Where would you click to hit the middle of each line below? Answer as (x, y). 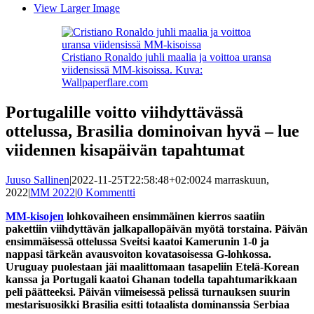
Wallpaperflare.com (105, 82)
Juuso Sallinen (37, 179)
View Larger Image (77, 8)
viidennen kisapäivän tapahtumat (125, 150)
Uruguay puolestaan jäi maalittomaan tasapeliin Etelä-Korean (152, 266)
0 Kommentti (106, 192)
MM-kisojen (35, 216)
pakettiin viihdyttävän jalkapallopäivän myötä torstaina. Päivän (157, 228)
